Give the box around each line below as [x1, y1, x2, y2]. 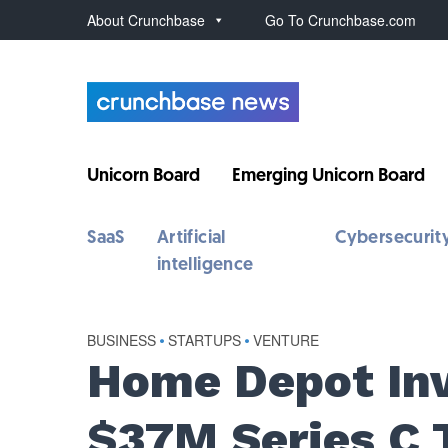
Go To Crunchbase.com [265, 10, 417, 30]
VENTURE [253, 330, 320, 350]
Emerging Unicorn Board [232, 167, 426, 186]
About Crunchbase [87, 10, 206, 30]
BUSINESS [87, 330, 157, 350]
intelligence [156, 256, 254, 275]
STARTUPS [168, 330, 242, 350]
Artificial [156, 229, 226, 248]
